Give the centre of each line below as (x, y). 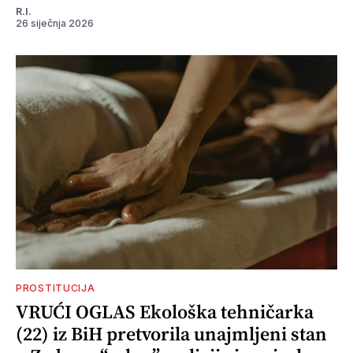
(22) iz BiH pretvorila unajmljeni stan (171, 333)
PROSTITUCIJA (56, 288)
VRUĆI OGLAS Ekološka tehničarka (165, 311)
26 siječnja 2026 (55, 23)
